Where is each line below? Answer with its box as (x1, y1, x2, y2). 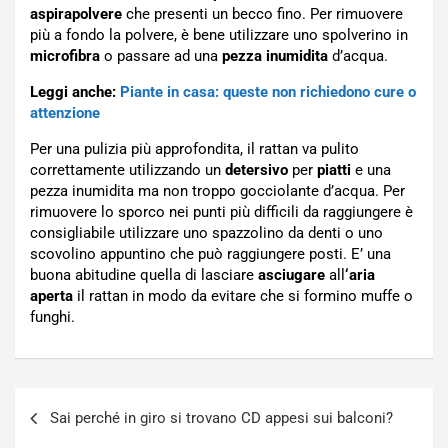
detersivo (225, 161, 288, 180)
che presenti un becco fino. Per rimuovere (122, 5, 403, 24)
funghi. (30, 308, 75, 327)
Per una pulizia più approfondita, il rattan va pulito (30, 140, 359, 159)
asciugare (258, 266, 325, 285)
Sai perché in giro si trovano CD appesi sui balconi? (50, 409, 393, 428)
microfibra (30, 47, 100, 66)
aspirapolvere (30, 5, 122, 24)
